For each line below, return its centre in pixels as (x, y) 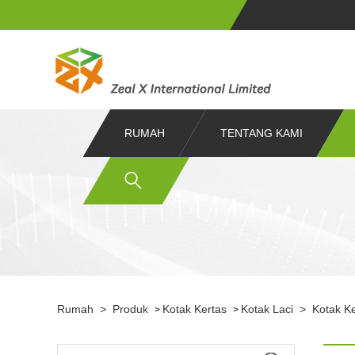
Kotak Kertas (195, 309)
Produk (130, 309)
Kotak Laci (267, 309)
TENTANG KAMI (261, 133)
